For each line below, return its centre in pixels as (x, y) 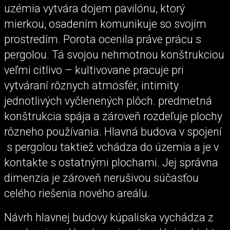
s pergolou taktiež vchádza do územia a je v (111, 147)
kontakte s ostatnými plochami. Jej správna (111, 162)
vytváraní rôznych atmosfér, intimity (91, 85)
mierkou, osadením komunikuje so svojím (105, 24)
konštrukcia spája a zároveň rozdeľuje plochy (113, 116)
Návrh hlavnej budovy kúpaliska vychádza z (109, 217)
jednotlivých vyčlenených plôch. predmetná (108, 101)
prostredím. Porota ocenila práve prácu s (103, 39)
